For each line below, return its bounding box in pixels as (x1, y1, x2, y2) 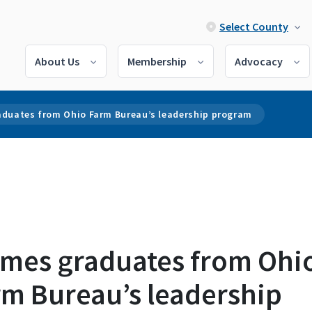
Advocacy (235, 54, 283, 68)
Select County (219, 19, 288, 33)
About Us (35, 54, 79, 68)
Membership (127, 54, 187, 68)
